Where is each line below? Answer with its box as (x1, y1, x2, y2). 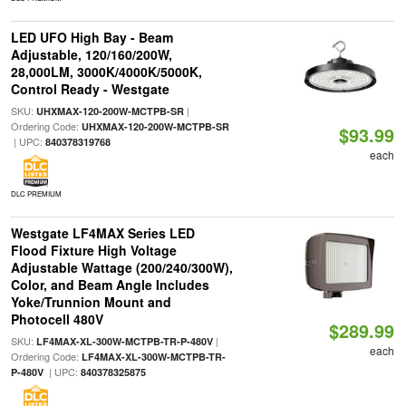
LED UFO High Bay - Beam (10, 28, 173, 46)
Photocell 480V (10, 310, 103, 328)
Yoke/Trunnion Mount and (10, 293, 171, 311)
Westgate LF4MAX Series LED (10, 224, 195, 242)
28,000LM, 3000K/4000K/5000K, (10, 63, 202, 81)
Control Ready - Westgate (10, 80, 169, 98)
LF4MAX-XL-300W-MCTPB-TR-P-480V (35, 334, 213, 348)
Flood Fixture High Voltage (10, 241, 177, 259)
